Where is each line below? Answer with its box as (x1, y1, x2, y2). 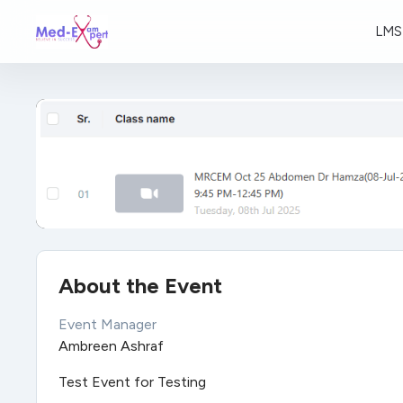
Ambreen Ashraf (58, 336, 164, 354)
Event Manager (58, 315, 157, 333)
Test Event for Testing (58, 372, 206, 390)
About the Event (58, 272, 222, 299)
